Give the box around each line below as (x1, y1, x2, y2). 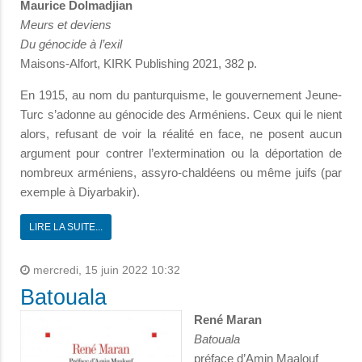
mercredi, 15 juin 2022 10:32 (30, 264, 180, 277)
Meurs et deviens (20, 18, 112, 32)
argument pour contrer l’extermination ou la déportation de (20, 146, 342, 161)
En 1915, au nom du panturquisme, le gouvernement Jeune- (20, 88, 342, 103)
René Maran (194, 313, 262, 327)
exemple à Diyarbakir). (20, 185, 140, 200)
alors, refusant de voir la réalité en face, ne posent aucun (20, 127, 342, 141)
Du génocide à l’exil (20, 37, 122, 52)
